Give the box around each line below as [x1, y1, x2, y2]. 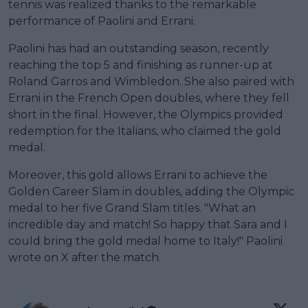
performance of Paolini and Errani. [8, 14, 195, 27]
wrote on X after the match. [8, 250, 161, 264]
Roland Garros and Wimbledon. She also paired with [8, 74, 294, 88]
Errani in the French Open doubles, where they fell [8, 91, 289, 104]
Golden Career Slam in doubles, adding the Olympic [8, 184, 294, 198]
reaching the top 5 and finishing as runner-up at [8, 58, 273, 71]
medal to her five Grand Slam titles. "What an [8, 201, 256, 214]
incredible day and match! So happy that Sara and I [8, 217, 287, 231]
